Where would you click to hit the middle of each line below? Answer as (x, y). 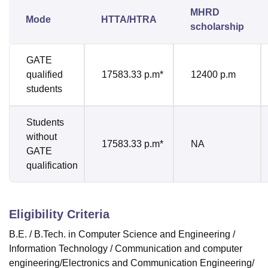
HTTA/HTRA (129, 20)
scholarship (217, 27)
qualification (52, 166)
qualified (45, 75)
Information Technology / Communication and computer (126, 249)
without (42, 137)
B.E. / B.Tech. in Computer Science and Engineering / (122, 234)
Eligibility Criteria (59, 214)
